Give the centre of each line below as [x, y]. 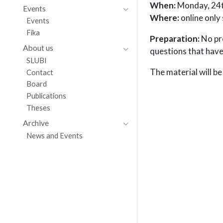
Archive [36, 122]
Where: [165, 17]
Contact [40, 72]
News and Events [55, 135]
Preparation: [175, 38]
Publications [47, 96]
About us [38, 48]
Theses [39, 108]
